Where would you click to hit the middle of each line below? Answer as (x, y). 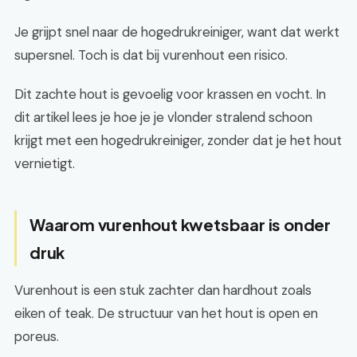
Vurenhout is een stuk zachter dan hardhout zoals (163, 290)
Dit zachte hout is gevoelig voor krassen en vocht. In (170, 94)
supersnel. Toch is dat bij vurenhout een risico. (151, 55)
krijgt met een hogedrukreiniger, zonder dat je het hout (178, 140)
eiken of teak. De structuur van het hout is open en (166, 313)
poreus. (37, 336)
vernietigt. (45, 163)
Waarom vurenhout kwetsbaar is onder (180, 224)
